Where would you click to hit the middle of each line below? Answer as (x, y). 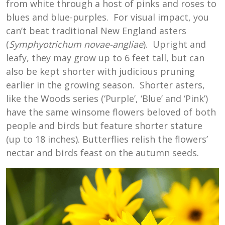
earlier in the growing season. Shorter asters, (105, 85)
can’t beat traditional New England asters (96, 30)
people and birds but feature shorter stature (104, 125)
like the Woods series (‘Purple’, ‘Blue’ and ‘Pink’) (107, 98)
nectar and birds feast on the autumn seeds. (102, 152)
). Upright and (175, 44)
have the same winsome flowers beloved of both (111, 112)
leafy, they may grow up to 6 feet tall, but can (105, 58)
